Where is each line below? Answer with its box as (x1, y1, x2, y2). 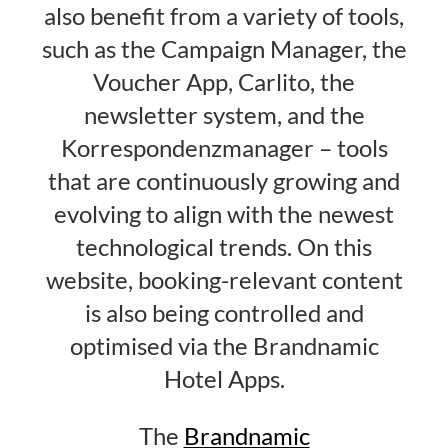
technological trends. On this (76, 233, 372, 262)
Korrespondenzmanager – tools (60, 134, 388, 163)
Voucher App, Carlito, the (93, 68, 355, 97)
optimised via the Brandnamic (69, 332, 379, 361)
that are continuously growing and (48, 167, 400, 196)
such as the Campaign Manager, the (41, 35, 407, 64)
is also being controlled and (84, 299, 364, 328)
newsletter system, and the (83, 101, 365, 130)
